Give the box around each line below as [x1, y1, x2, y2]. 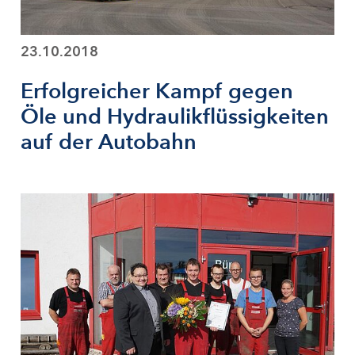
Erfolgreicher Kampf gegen [21, 76, 293, 106]
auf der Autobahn [21, 127, 197, 157]
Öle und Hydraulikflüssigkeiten [21, 101, 329, 132]
